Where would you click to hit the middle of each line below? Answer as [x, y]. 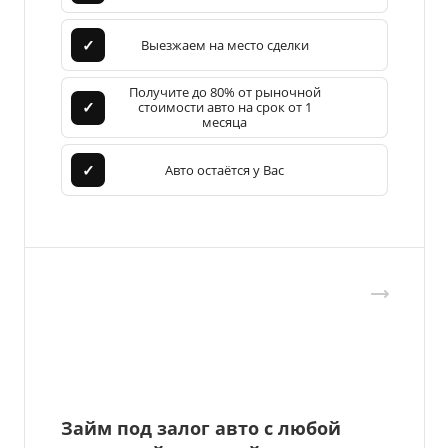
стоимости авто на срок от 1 [224, 107]
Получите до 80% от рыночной [224, 92]
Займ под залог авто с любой [201, 428]
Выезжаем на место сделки [224, 44]
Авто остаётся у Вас [224, 169]
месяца [224, 122]
